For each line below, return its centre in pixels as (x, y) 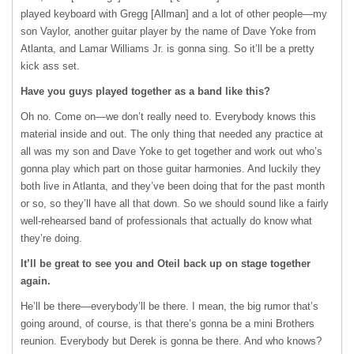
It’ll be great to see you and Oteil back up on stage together (166, 264)
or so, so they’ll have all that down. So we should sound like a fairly (175, 203)
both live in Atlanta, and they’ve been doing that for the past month (173, 186)
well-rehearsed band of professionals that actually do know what (166, 221)
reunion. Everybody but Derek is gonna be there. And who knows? (171, 341)
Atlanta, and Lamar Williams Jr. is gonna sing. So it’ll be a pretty (168, 49)
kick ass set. (50, 66)
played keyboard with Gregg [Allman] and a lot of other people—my (174, 14)
